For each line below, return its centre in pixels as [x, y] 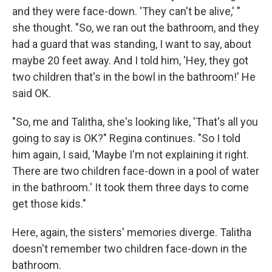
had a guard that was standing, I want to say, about [132, 44]
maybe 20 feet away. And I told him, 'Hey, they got [130, 61]
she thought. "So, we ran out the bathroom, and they [136, 28]
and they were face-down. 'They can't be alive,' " [126, 12]
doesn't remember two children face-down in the [130, 249]
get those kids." [49, 204]
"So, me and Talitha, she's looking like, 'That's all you [135, 122]
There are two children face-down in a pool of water [136, 171]
